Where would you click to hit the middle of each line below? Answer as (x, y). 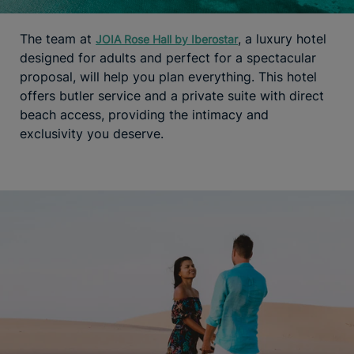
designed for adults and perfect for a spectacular (168, 57)
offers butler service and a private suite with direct (172, 95)
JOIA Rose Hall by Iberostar (167, 39)
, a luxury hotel (282, 38)
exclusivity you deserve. (92, 133)
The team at (58, 38)
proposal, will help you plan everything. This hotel (168, 76)
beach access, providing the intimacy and (144, 114)
